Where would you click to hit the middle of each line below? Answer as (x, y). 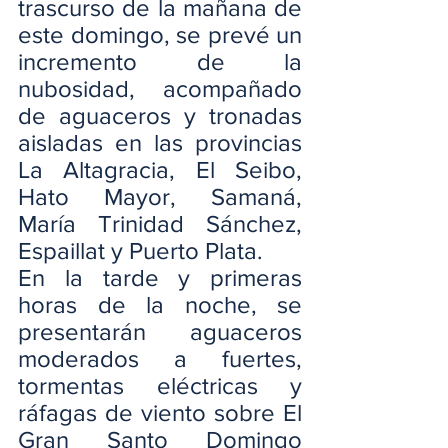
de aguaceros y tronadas (160, 115)
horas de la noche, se (160, 304)
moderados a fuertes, (160, 358)
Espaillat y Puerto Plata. (140, 250)
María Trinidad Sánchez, (160, 223)
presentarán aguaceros (160, 331)
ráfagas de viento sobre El (160, 412)
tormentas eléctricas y (160, 385)
